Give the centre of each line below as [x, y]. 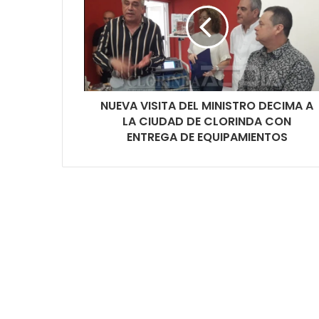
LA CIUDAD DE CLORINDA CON [207, 121]
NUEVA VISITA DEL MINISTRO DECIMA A [207, 105]
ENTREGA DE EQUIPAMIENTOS [207, 137]
